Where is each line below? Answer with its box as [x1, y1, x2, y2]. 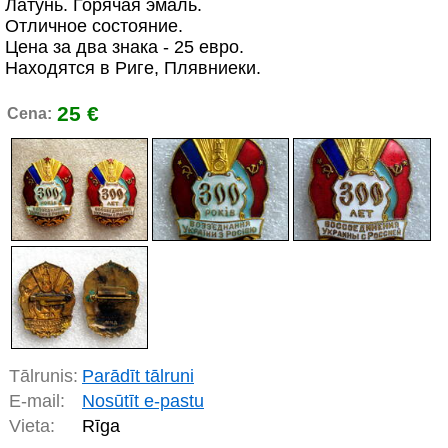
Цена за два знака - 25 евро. [5, 37, 244, 57]
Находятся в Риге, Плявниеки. [5, 58, 261, 78]
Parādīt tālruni [82, 366, 194, 387]
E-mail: [9, 391, 65, 412]
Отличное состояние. [5, 16, 183, 36]
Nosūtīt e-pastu [82, 391, 204, 412]
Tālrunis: [9, 366, 78, 387]
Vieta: [9, 416, 55, 437]
